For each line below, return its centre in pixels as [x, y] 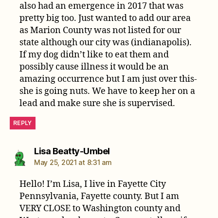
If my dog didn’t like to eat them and [94, 54]
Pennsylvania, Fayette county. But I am [100, 196]
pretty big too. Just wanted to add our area [105, 18]
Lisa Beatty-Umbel [72, 151]
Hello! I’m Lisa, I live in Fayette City [93, 184]
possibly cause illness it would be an [94, 67]
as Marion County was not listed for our [100, 30]
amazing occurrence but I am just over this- [109, 79]
